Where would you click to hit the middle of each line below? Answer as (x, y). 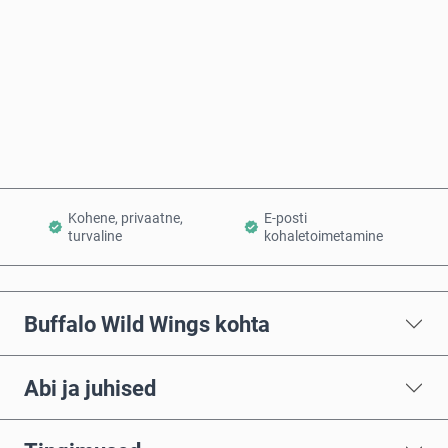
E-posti (286, 218)
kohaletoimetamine (324, 236)
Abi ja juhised (90, 387)
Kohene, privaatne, (125, 218)
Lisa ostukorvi (235, 130)
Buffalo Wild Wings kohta (147, 323)
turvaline (95, 236)
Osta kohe (237, 64)
